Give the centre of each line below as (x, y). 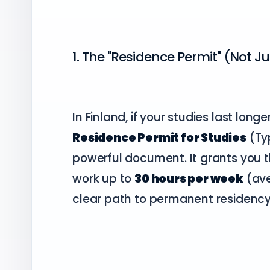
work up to (104, 178)
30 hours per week (189, 178)
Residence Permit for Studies (159, 137)
